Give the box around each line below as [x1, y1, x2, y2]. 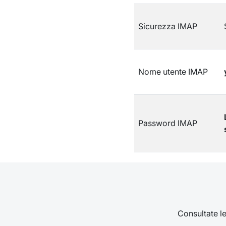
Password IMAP [138, 118, 197, 128]
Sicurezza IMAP [138, 21, 197, 31]
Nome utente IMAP [138, 67, 208, 77]
